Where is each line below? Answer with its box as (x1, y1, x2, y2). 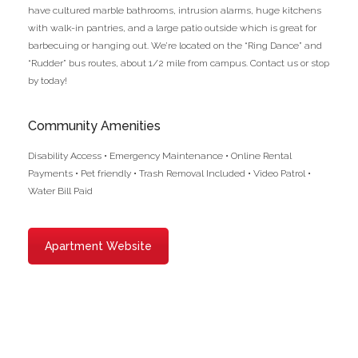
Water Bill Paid (28, 185, 93, 197)
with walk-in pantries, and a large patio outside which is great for (28, 22, 316, 34)
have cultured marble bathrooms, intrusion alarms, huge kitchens (28, 5, 321, 16)
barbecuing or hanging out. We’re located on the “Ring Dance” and (28, 40, 322, 51)
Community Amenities (28, 118, 161, 133)
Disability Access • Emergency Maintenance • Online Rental (28, 150, 292, 161)
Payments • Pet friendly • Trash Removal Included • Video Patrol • (28, 168, 311, 179)
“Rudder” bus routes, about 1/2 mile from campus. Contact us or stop (28, 58, 329, 69)
